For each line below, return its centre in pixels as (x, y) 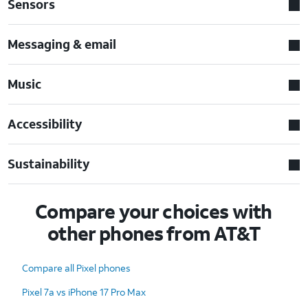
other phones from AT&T (154, 233)
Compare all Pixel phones (76, 267)
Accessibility (45, 123)
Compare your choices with (154, 211)
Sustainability (49, 163)
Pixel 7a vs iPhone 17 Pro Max (84, 291)
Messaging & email (62, 44)
